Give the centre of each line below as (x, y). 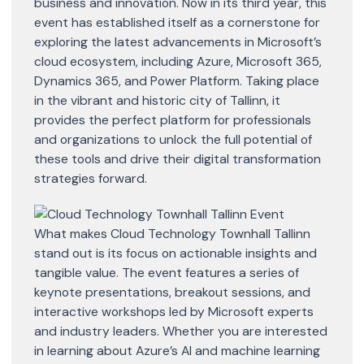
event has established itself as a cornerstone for (177, 22)
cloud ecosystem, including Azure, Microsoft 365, (178, 61)
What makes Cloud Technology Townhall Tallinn (172, 233)
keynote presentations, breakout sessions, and (172, 292)
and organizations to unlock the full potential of (173, 139)
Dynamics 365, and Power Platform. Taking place (177, 80)
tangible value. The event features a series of (167, 272)
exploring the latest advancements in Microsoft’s (178, 41)
